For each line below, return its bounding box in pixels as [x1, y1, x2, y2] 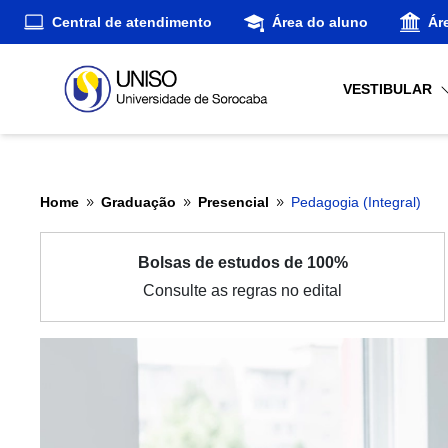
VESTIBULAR [342, 81, 436, 97]
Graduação [101, 193, 177, 210]
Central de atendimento [52, 14, 212, 30]
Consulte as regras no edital [143, 281, 343, 299]
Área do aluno [272, 14, 368, 30]
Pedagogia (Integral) [291, 193, 422, 210]
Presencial [198, 193, 270, 210]
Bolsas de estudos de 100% [137, 253, 348, 271]
